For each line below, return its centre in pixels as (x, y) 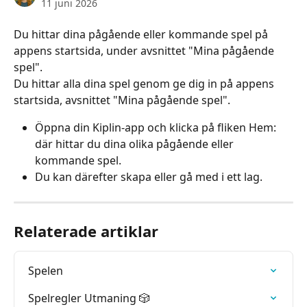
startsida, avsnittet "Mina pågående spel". (122, 100)
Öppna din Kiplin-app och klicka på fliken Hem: (157, 127)
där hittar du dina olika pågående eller (136, 144)
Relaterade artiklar (86, 231)
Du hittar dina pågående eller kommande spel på (142, 34)
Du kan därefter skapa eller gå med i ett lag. (149, 177)
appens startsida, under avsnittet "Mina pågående (145, 51)
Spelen (46, 271)
